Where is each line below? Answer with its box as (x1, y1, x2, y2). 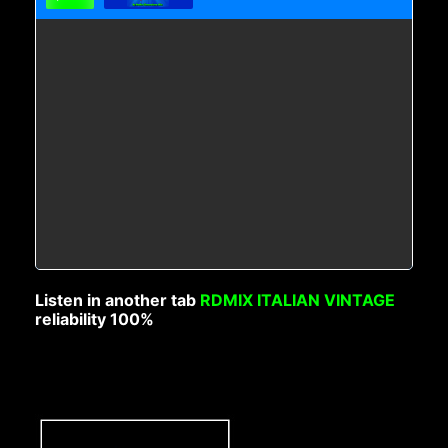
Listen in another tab (35, 289, 201, 310)
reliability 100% (35, 308, 155, 329)
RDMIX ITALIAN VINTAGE (200, 289, 396, 310)
